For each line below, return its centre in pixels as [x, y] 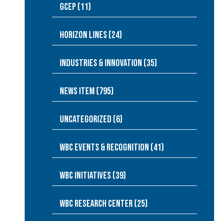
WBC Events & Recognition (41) [112, 147]
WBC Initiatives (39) [93, 176]
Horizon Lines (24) [91, 35]
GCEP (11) [75, 7]
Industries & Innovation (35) [108, 63]
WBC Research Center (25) [104, 204]
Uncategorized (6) [91, 119]
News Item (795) [87, 91]
